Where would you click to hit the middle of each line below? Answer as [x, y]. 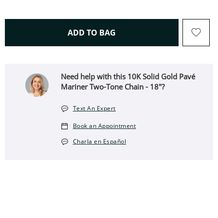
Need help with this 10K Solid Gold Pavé [128, 76]
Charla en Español [100, 141]
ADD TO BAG [92, 33]
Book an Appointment [104, 126]
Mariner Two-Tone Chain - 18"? [113, 87]
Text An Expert [94, 108]
